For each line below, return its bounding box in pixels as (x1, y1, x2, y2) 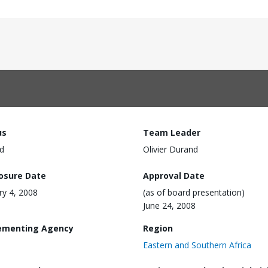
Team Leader (143, 127, 200, 138)
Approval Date (143, 169, 205, 181)
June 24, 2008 (143, 199, 196, 211)
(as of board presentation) (143, 186, 245, 198)
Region (143, 222, 173, 234)
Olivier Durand (143, 144, 198, 155)
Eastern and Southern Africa (143, 239, 251, 251)
